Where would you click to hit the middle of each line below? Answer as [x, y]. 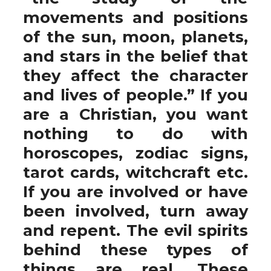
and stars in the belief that [135, 56]
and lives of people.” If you [135, 95]
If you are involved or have [135, 191]
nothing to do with [135, 133]
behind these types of [135, 250]
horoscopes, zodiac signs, [135, 153]
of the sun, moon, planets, [135, 37]
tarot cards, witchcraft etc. [135, 172]
